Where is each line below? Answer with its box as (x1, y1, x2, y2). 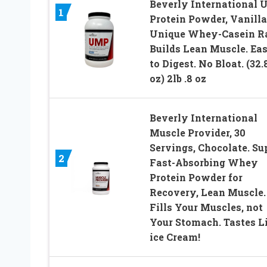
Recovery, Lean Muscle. (149, 186, 266, 199)
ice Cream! (149, 231, 200, 244)
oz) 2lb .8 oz (149, 72, 206, 85)
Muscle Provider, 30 (149, 126, 246, 139)
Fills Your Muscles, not (149, 201, 263, 214)
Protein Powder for (149, 171, 243, 184)
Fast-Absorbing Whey (149, 156, 258, 169)
